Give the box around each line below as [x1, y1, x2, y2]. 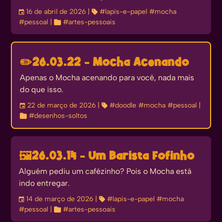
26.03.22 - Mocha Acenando [32, 57, 189, 69]
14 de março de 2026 [26, 196, 96, 203]
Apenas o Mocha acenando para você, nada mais [20, 74, 195, 82]
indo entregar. [19, 179, 70, 188]
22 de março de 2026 [27, 102, 98, 110]
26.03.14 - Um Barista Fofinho [32, 151, 195, 163]
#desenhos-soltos [29, 112, 88, 120]
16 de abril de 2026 [26, 8, 88, 16]
